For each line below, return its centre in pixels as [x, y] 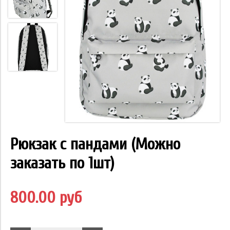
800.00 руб [46, 198]
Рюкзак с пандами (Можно [95, 144]
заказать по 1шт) [62, 163]
